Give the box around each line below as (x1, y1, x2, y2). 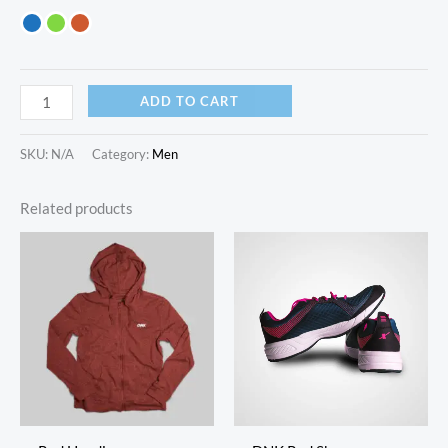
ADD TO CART (140, 92, 240, 109)
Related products (20, 199, 133, 217)
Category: (92, 145, 152, 162)
